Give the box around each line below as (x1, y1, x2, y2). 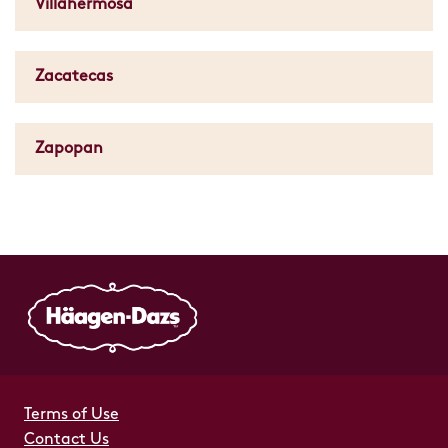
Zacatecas (35, 69, 113, 85)
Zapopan (35, 141, 103, 157)
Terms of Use (24, 407, 119, 423)
